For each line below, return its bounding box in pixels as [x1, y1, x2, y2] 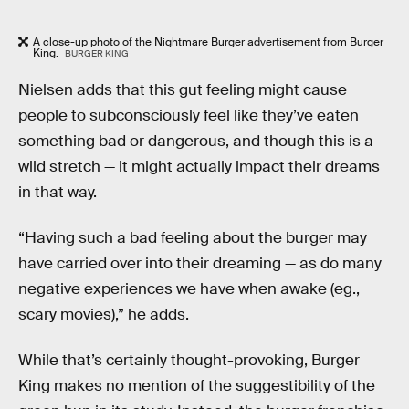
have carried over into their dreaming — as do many [18, 254, 382, 273]
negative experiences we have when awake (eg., [18, 279, 360, 299]
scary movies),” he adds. [18, 305, 189, 324]
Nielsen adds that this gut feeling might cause [18, 80, 347, 100]
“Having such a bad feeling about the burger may [18, 228, 367, 247]
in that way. [18, 183, 97, 203]
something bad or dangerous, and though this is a [18, 131, 373, 152]
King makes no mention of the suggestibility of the [18, 375, 375, 395]
